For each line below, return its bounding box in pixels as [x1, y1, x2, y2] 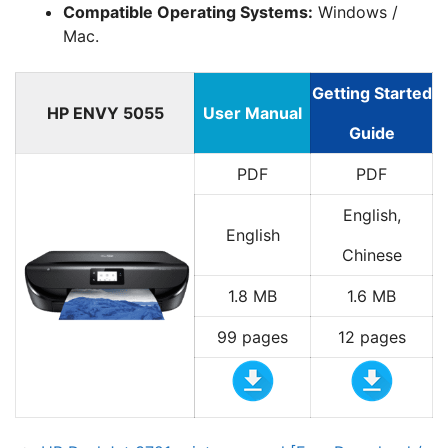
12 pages [337, 327, 406, 347]
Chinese [341, 245, 402, 265]
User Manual [203, 103, 302, 123]
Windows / [313, 2, 398, 22]
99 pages [217, 327, 288, 347]
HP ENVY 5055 [46, 103, 164, 123]
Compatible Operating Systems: [63, 2, 313, 22]
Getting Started [311, 83, 432, 103]
